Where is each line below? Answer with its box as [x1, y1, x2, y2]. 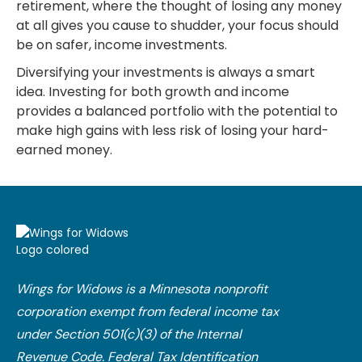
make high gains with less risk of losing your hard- [16, 121, 329, 140]
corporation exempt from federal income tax [16, 303, 279, 320]
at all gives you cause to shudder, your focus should [16, 16, 339, 35]
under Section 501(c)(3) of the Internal [16, 326, 242, 343]
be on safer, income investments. [16, 36, 227, 54]
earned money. [16, 141, 112, 159]
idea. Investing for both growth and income [16, 82, 289, 101]
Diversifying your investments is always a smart [16, 63, 315, 82]
